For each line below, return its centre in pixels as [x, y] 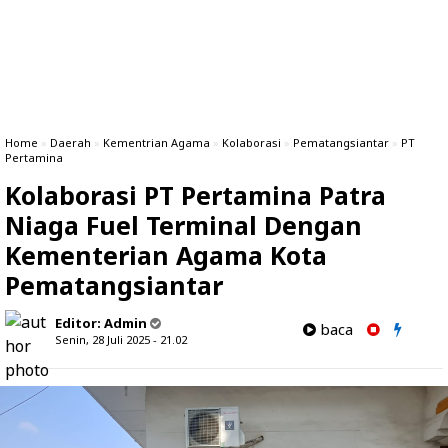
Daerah [70, 142]
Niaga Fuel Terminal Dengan [183, 225]
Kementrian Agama [156, 142]
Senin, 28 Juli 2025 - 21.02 [121, 339]
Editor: [79, 323]
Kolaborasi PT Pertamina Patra [195, 195]
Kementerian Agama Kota [166, 255]
